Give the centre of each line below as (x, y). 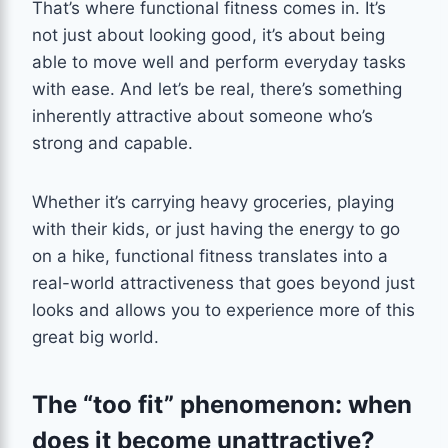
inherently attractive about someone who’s (202, 115)
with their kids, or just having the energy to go (216, 228)
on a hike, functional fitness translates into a (210, 255)
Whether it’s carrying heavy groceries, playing (213, 201)
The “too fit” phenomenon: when (222, 404)
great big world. (95, 336)
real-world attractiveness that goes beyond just (223, 282)
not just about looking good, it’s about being (208, 34)
